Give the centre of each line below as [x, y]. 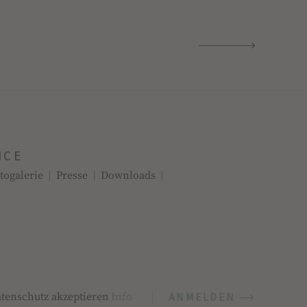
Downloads [128, 176]
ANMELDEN [202, 296]
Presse [72, 176]
